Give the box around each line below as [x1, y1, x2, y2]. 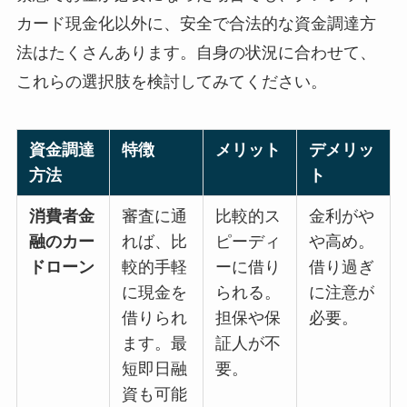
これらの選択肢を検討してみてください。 [15, 72, 327, 91]
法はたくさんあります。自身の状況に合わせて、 [15, 43, 376, 62]
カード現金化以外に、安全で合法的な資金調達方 [15, 14, 376, 33]
